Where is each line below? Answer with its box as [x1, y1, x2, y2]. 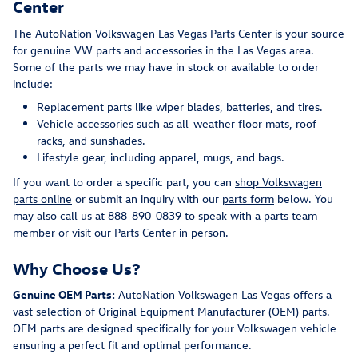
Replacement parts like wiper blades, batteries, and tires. [37, 98, 323, 114]
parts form [222, 190, 274, 206]
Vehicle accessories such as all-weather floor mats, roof [37, 115, 316, 131]
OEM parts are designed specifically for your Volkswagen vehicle [13, 320, 336, 336]
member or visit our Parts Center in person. [13, 224, 229, 240]
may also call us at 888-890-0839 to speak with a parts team [13, 207, 317, 223]
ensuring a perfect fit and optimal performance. [13, 337, 252, 353]
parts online [13, 190, 72, 206]
